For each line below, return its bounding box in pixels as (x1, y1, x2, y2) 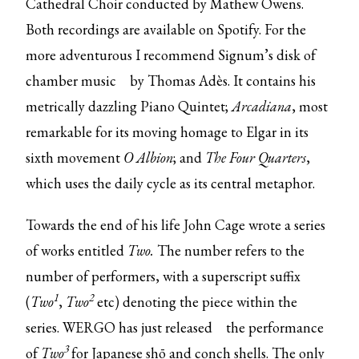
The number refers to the (157, 241, 305, 260)
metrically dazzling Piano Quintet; (26, 97, 232, 115)
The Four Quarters (205, 148, 307, 167)
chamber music (26, 71, 117, 90)
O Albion (123, 148, 174, 167)
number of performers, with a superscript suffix (26, 267, 301, 285)
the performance (226, 318, 325, 337)
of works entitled (26, 241, 128, 260)
